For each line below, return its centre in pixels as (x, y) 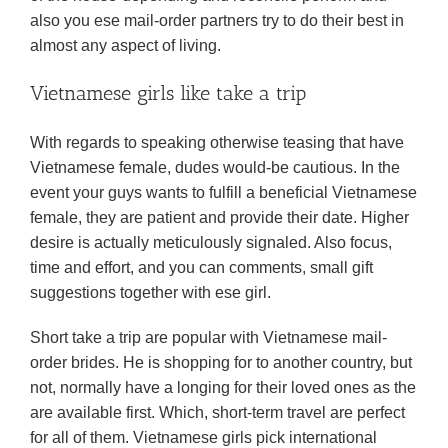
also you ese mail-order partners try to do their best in (217, 20)
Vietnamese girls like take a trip (168, 93)
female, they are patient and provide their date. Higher (219, 217)
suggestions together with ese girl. (150, 292)
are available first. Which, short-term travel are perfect (217, 412)
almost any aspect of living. (125, 45)
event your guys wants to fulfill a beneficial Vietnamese (223, 192)
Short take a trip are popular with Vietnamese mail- (208, 337)
